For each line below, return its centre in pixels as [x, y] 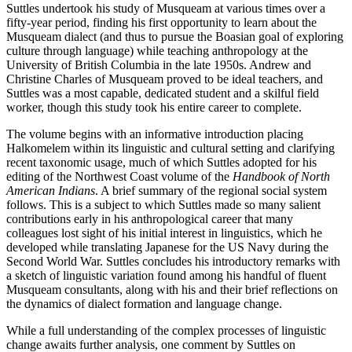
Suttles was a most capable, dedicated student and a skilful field [163, 93]
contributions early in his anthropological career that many [150, 219]
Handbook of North [281, 176]
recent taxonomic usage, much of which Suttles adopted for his [161, 162]
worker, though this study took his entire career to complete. [154, 107]
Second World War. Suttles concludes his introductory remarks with [173, 261]
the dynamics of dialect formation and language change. [144, 304]
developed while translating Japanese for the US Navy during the [167, 247]
